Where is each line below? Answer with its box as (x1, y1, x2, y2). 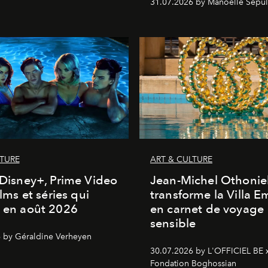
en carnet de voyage (150, 201, 264, 216)
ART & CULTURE (150, 154, 212, 165)
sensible (150, 215, 196, 230)
